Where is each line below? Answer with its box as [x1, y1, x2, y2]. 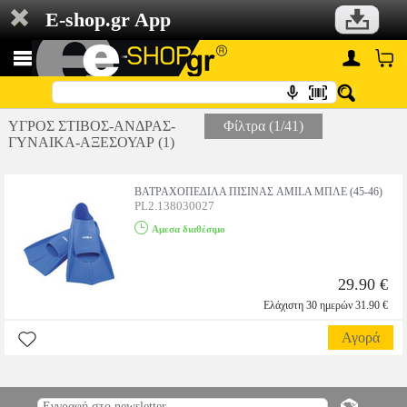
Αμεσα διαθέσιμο [152, 223, 225, 234]
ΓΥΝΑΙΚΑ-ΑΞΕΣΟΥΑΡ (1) [7, 134, 174, 150]
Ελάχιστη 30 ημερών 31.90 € [263, 299, 388, 312]
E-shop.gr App [45, 8, 171, 31]
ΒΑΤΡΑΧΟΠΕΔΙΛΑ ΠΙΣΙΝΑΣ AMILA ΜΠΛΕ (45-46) [134, 185, 382, 198]
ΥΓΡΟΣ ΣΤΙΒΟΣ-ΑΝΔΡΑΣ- [7, 118, 175, 134]
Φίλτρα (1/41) [223, 118, 303, 134]
